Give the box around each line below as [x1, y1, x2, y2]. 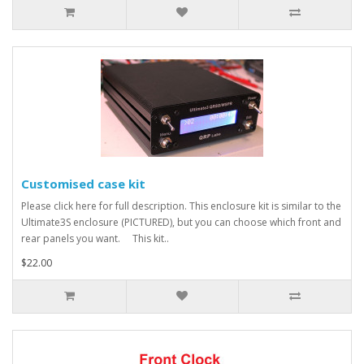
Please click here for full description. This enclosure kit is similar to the [21, 199, 341, 213]
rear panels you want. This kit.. [21, 232, 169, 245]
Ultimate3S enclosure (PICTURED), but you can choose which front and [21, 215, 341, 229]
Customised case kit [21, 175, 145, 192]
